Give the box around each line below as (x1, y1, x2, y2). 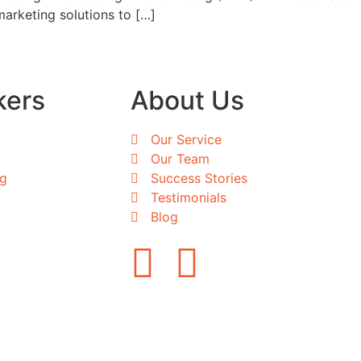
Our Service (151, 131, 222, 147)
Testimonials (151, 189, 226, 205)
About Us (131, 84, 244, 116)
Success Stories (151, 169, 247, 186)
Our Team (151, 150, 210, 167)
